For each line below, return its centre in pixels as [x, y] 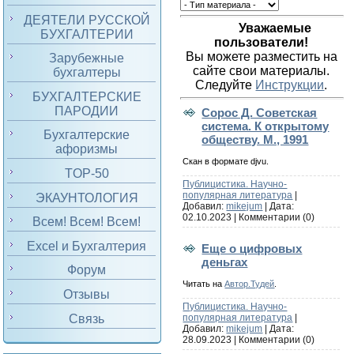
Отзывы [87, 294]
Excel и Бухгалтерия [87, 246]
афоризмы [87, 149]
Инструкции [290, 85]
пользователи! [262, 43]
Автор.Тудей [250, 283]
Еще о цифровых [252, 248]
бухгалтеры [87, 73]
